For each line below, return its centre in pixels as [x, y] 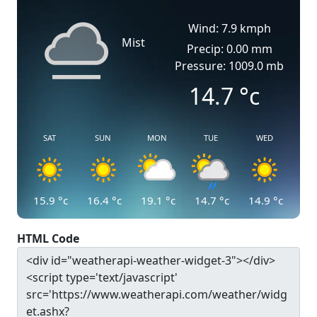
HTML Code [48, 238]
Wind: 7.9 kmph [229, 28]
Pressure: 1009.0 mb [229, 66]
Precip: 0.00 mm [229, 49]
